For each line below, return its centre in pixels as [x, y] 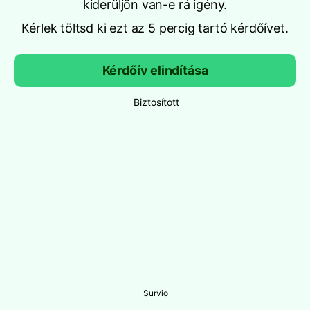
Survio [156, 293]
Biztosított [156, 102]
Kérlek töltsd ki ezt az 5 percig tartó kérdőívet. [155, 28]
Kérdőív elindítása [155, 70]
